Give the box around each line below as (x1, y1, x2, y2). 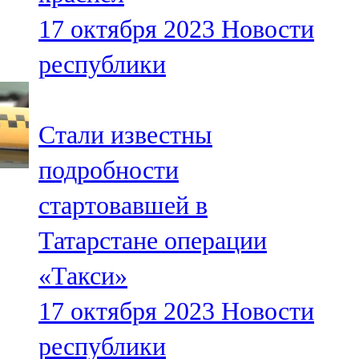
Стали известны (38, 120, 212, 150)
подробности (38, 155, 179, 185)
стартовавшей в (38, 191, 208, 220)
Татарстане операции (38, 226, 267, 256)
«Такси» (38, 261, 127, 291)
